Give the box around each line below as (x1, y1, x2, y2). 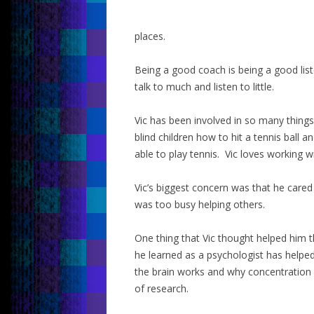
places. (135, 29, 165, 43)
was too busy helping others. (135, 198, 265, 211)
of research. (135, 282, 189, 295)
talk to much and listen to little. (135, 80, 274, 93)
